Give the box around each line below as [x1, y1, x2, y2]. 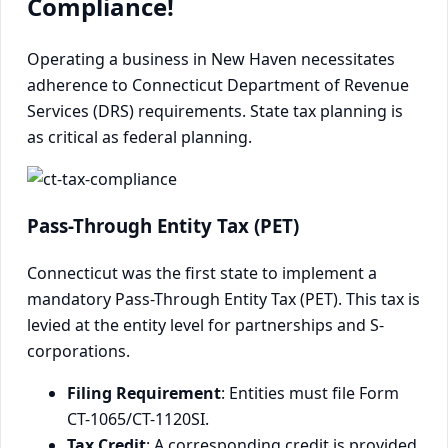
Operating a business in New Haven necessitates [27, 48, 395, 71]
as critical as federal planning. [27, 126, 252, 149]
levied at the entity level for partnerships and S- [27, 313, 384, 336]
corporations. [27, 339, 130, 362]
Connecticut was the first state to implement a [27, 261, 377, 284]
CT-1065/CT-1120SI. [67, 407, 209, 430]
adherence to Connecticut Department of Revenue [27, 74, 409, 97]
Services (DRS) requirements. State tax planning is [27, 100, 403, 123]
